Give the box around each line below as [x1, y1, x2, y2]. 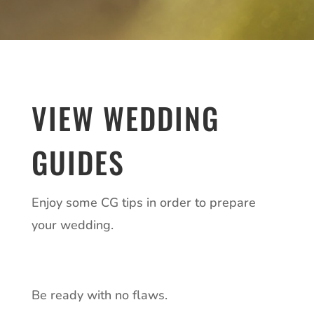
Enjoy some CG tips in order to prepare [31, 193, 256, 211]
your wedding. [31, 216, 114, 233]
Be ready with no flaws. [31, 286, 171, 303]
